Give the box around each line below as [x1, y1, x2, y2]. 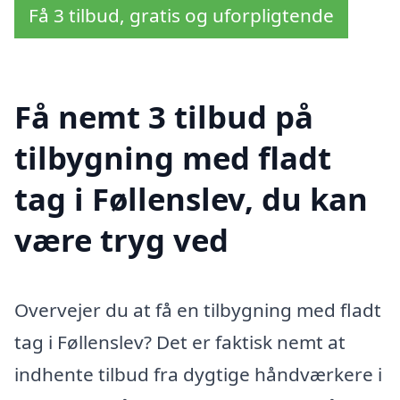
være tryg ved [14, 218, 229, 261]
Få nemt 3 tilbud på [14, 95, 313, 137]
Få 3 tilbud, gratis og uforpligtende [29, 3, 334, 29]
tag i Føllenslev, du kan [14, 177, 368, 220]
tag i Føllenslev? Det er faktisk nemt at [14, 329, 346, 354]
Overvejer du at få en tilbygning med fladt [14, 296, 381, 322]
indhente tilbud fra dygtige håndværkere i [14, 361, 382, 387]
